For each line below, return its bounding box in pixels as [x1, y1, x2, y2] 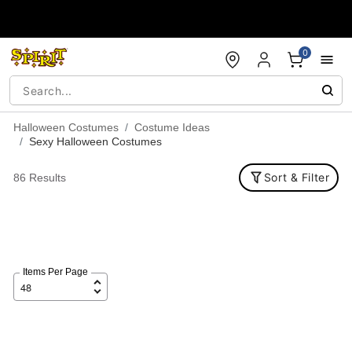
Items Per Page [22, 266, 88, 277]
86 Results [13, 171, 66, 184]
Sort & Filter [263, 170, 330, 184]
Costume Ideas [134, 121, 210, 134]
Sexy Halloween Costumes [28, 135, 162, 148]
